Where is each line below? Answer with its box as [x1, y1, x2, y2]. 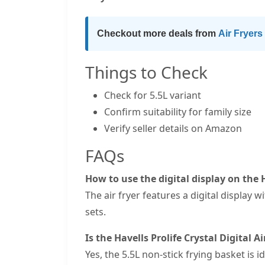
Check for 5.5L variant [104, 88, 201, 102]
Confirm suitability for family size [104, 105, 251, 118]
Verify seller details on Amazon [104, 121, 242, 135]
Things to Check [85, 60, 208, 83]
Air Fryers [218, 28, 263, 38]
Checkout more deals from [97, 28, 216, 38]
